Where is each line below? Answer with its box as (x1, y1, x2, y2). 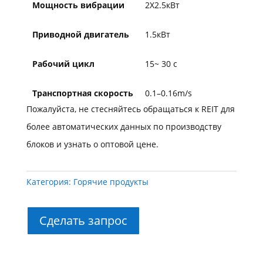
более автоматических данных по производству (26, 121, 221, 133)
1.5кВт (144, 29, 170, 41)
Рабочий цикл (32, 58, 95, 70)
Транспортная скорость (32, 87, 133, 99)
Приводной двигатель (32, 29, 129, 41)
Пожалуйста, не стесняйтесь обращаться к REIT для (26, 103, 235, 115)
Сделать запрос (39, 213, 127, 229)
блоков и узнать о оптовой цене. (26, 139, 159, 150)
